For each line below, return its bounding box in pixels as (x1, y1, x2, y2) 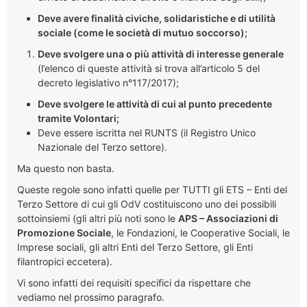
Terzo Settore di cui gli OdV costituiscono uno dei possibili (17, 197, 276, 210)
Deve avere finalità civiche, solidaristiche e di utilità (38, 12, 275, 24)
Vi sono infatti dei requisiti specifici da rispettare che (17, 276, 251, 288)
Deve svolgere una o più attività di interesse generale (38, 47, 284, 60)
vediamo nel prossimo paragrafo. (17, 291, 164, 303)
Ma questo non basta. (17, 162, 117, 174)
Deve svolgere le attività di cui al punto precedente (38, 97, 272, 110)
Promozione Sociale (17, 226, 111, 238)
